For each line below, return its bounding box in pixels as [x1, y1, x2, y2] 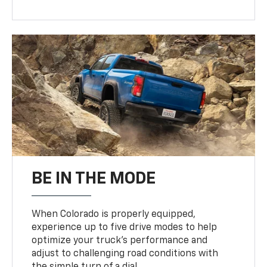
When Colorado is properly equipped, [32, 210, 196, 220]
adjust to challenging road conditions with [32, 249, 219, 259]
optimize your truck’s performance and [32, 236, 208, 246]
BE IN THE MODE [32, 170, 156, 188]
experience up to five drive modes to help [32, 223, 218, 233]
